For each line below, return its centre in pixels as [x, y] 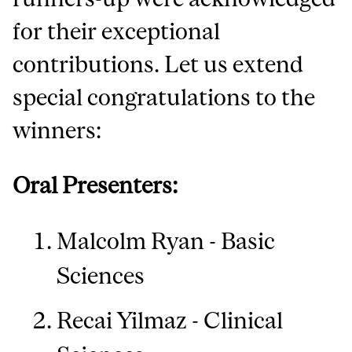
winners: [57, 130]
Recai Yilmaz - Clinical [170, 320]
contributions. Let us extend [158, 64]
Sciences [101, 276]
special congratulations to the [164, 97]
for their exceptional [117, 31]
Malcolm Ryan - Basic [166, 241]
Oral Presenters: [95, 185]
